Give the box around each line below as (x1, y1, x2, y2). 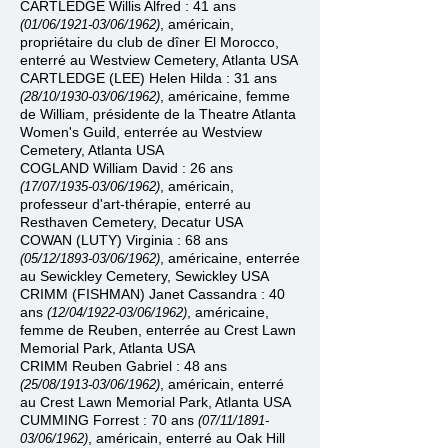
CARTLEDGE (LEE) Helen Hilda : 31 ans (20, 70, 277, 86)
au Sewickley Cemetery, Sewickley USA (20, 268, 269, 284)
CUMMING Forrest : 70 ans (20, 412, 198, 428)
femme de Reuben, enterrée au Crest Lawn (20, 322, 296, 338)
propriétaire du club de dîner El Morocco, (20, 34, 279, 50)
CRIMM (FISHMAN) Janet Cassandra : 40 (20, 286, 285, 302)
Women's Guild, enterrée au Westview (20, 124, 262, 140)
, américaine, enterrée (160, 250, 300, 266)
